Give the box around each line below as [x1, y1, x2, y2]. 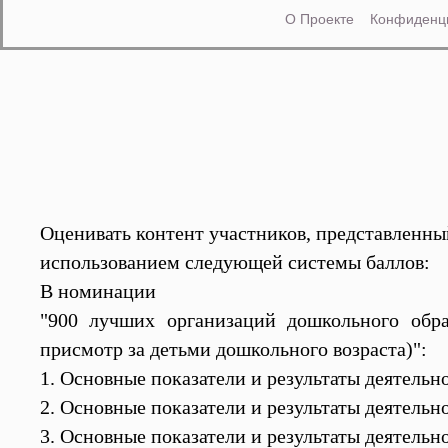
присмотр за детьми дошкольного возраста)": [39, 338, 427, 360]
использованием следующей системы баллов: [39, 251, 430, 273]
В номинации [39, 280, 156, 302]
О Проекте [285, 8, 354, 28]
